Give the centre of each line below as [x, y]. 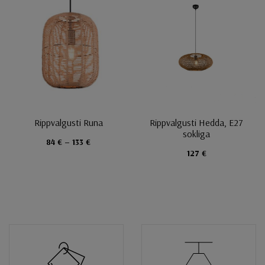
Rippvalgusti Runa [68, 123]
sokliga [197, 134]
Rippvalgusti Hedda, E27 [197, 123]
